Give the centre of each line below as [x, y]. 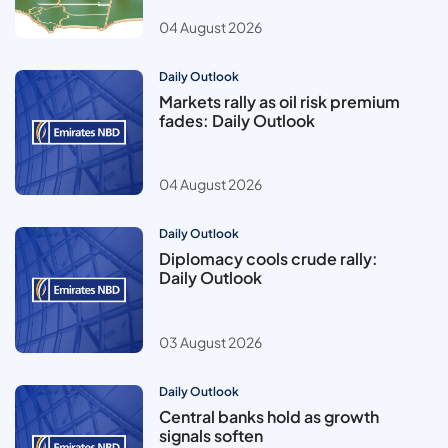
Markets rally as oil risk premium [279, 101]
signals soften [211, 435]
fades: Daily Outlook [237, 120]
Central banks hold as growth [269, 416]
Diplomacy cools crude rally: [268, 259]
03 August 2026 [210, 341]
